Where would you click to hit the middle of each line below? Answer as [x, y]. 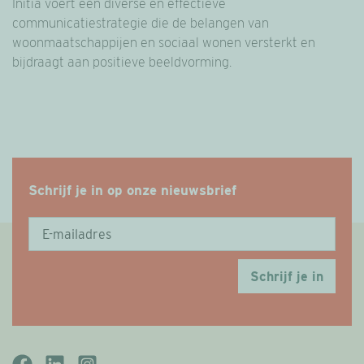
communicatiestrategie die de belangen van [141, 23]
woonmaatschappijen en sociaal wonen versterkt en [164, 43]
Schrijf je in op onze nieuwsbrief [132, 190]
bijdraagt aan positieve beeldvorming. [122, 62]
